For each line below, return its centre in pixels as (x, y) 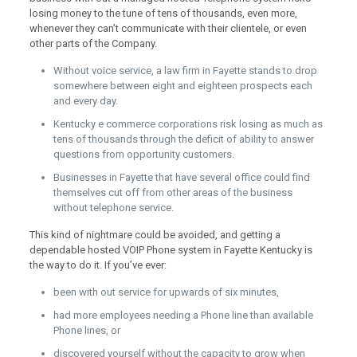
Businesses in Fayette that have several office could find (181, 177)
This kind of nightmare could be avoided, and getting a (155, 235)
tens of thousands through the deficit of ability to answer (183, 139)
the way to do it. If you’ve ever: (98, 265)
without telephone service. (113, 208)
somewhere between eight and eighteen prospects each (182, 86)
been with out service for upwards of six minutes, (166, 292)
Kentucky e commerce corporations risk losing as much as (188, 124)
